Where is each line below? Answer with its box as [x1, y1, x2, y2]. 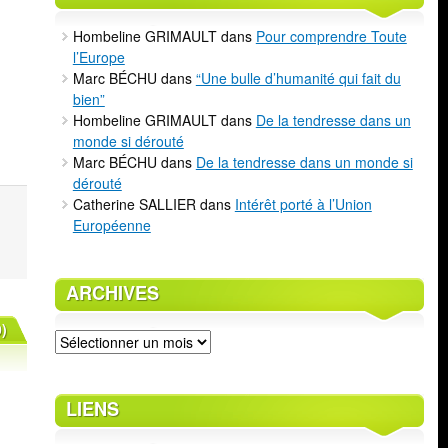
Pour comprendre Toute [255, 25, 407, 46]
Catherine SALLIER [72, 193, 196, 214]
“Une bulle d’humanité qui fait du [195, 67, 401, 88]
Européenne [72, 214, 151, 235]
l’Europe [72, 46, 125, 67]
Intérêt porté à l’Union [234, 193, 372, 214]
